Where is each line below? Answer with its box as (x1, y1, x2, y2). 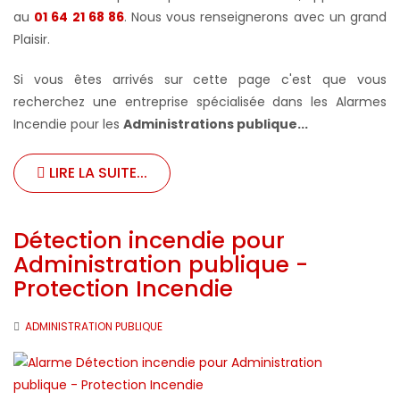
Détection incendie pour (13, 224, 285, 256)
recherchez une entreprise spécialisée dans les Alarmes (13, 92, 387, 111)
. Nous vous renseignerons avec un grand (123, 7, 387, 26)
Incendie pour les (13, 114, 123, 133)
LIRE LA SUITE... (46, 162, 147, 183)
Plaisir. (13, 29, 50, 48)
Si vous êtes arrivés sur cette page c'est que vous (13, 70, 387, 88)
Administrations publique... (123, 114, 308, 133)
